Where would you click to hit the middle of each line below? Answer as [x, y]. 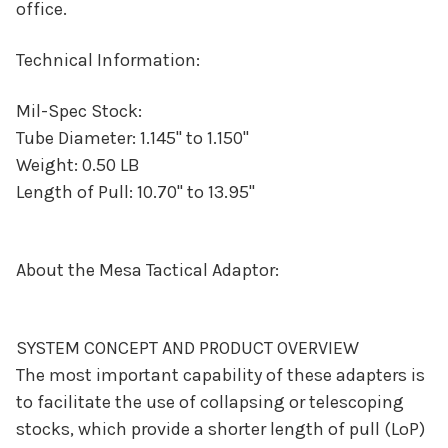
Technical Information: [108, 60]
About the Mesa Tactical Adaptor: [147, 270]
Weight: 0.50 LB [78, 165]
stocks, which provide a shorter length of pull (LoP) [220, 429]
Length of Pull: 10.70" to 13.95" [135, 192]
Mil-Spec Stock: [79, 111]
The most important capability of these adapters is [220, 375]
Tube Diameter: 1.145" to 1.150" [132, 138]
